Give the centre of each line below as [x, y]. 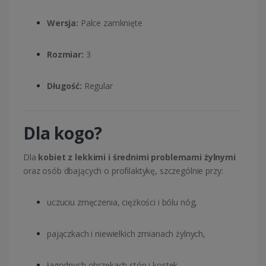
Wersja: [63, 23]
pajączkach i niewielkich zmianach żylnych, [126, 234]
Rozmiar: [65, 55]
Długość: [64, 86]
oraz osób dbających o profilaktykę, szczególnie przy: [123, 171]
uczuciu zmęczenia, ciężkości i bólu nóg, [122, 202]
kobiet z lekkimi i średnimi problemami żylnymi [137, 157]
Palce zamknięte [110, 23]
